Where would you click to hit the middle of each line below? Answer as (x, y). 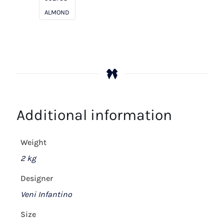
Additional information (94, 115)
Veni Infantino (46, 194)
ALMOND (57, 12)
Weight (33, 142)
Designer (37, 178)
